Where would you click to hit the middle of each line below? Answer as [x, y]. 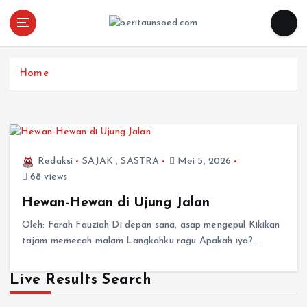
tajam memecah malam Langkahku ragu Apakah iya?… [140, 241]
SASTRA [140, 161]
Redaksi [56, 161]
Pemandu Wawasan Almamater [150, 42]
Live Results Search [81, 280]
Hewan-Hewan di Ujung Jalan [116, 202]
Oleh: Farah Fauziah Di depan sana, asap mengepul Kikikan [151, 225]
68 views [47, 177]
